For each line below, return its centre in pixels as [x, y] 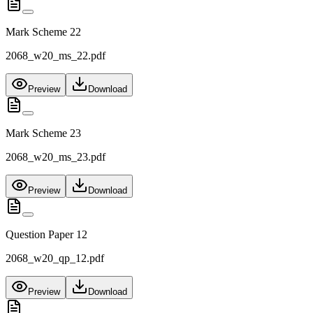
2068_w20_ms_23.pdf [56, 157]
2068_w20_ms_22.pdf [56, 56]
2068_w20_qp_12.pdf [55, 259]
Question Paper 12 [46, 235]
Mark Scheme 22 [43, 32]
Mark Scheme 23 [43, 133]
